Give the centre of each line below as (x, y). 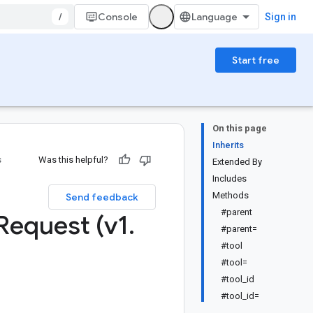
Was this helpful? (73, 160)
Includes (230, 179)
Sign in (281, 17)
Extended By (237, 162)
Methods (231, 195)
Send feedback (102, 197)
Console (118, 17)
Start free (256, 60)
